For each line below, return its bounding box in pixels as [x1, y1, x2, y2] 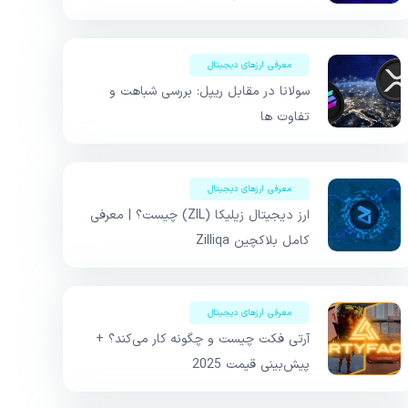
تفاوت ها [260, 107, 310, 127]
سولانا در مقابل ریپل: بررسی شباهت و [109, 82, 310, 102]
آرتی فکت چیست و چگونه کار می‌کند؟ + [96, 330, 310, 350]
